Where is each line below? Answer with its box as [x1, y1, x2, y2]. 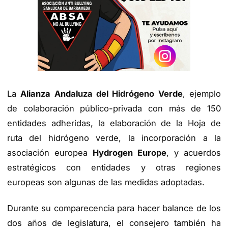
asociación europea [7, 148, 93, 158]
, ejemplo [182, 89, 221, 99]
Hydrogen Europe [93, 148, 166, 158]
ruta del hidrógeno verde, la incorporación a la [7, 133, 221, 144]
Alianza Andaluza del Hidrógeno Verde [20, 89, 183, 99]
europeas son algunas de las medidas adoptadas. [7, 177, 205, 188]
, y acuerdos [166, 148, 221, 158]
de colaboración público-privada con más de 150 [7, 103, 221, 114]
